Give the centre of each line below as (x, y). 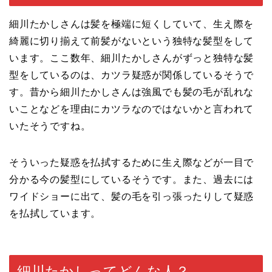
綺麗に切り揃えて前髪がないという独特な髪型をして (132, 41)
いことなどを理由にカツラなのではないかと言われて (132, 109)
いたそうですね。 (50, 126)
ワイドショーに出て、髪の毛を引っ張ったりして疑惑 (132, 196)
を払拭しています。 (55, 213)
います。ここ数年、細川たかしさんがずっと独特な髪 (132, 58)
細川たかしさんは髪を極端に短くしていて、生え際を (132, 24)
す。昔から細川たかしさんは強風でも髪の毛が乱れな (132, 92)
